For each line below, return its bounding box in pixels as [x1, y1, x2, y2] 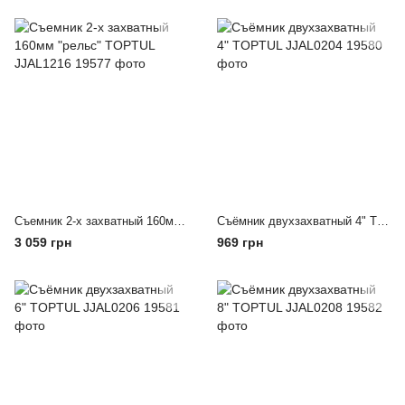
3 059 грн [14, 235, 71, 250]
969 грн [217, 235, 263, 250]
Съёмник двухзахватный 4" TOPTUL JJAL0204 [377, 214, 389, 228]
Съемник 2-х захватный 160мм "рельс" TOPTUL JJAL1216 [174, 214, 185, 228]
